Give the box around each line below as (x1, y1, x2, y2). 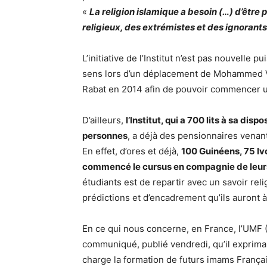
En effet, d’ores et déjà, (82, 145, 181, 157)
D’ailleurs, (82, 114, 126, 126)
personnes (82, 130, 128, 141)
